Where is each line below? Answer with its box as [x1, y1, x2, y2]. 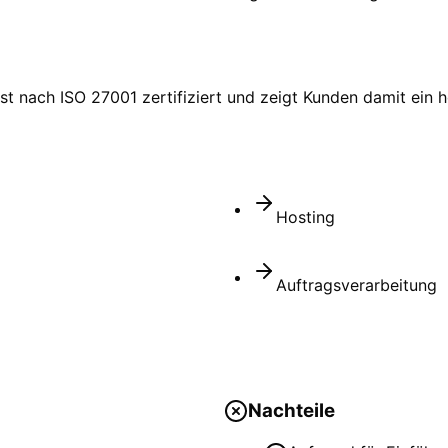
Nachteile [248, 399, 335, 423]
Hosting [276, 207, 335, 228]
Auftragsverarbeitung [276, 275, 437, 296]
